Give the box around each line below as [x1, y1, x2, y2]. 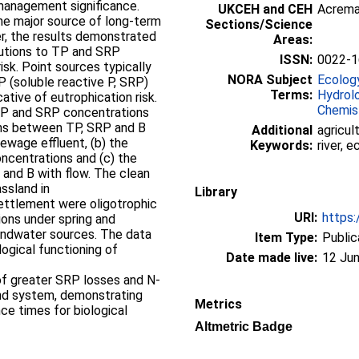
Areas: [273, 31, 313, 47]
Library [195, 184, 237, 200]
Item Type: [255, 229, 317, 245]
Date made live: [226, 249, 317, 265]
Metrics [195, 296, 242, 312]
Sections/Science [205, 16, 313, 32]
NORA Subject [228, 71, 313, 87]
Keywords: [250, 137, 313, 153]
